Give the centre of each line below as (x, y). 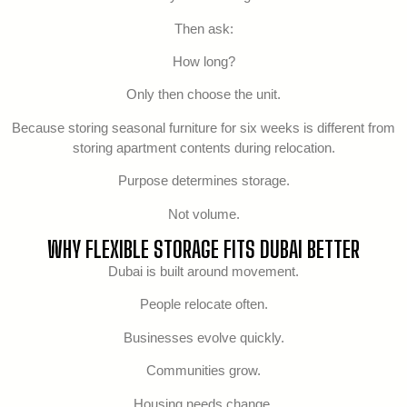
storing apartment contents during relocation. (203, 147)
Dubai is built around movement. (203, 271)
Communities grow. (203, 371)
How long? (203, 62)
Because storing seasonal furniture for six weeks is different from (203, 127)
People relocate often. (203, 304)
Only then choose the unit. (203, 94)
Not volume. (203, 213)
